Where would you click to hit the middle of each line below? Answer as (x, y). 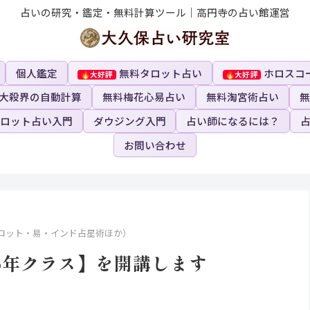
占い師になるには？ (233, 120)
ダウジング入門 (129, 120)
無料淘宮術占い (242, 97)
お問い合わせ (155, 145)
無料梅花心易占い (144, 97)
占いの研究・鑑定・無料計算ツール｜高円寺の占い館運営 (155, 12)
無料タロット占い (160, 73)
